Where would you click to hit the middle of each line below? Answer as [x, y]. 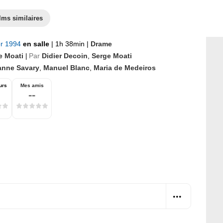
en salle [37, 44]
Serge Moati [112, 56]
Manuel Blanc [66, 68]
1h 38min [70, 44]
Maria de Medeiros [125, 68]
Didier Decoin [65, 56]
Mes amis [32, 85]
